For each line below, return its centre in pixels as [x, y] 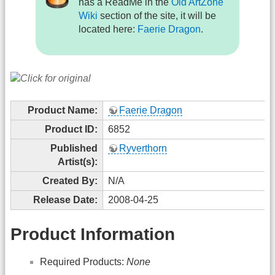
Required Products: [83, 262]
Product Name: [63, 110]
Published [74, 149]
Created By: [70, 181]
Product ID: [71, 130]
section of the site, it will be [157, 16]
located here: [108, 29]
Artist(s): [78, 162]
